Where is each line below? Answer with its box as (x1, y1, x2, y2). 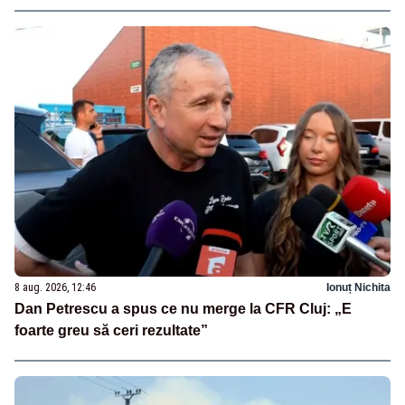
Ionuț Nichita (326, 280, 391, 294)
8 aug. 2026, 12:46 (14, 280, 96, 294)
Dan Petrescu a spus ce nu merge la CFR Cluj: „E (14, 300, 352, 316)
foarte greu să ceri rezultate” (14, 322, 208, 338)
